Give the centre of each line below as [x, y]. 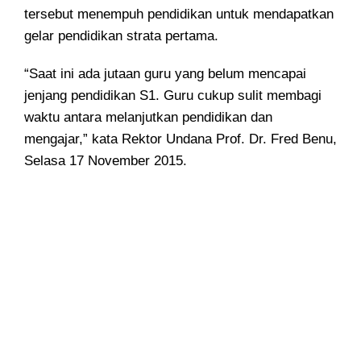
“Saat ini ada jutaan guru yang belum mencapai [165, 74]
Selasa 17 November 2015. [106, 161]
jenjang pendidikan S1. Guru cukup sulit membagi [173, 96]
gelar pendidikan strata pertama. [121, 36]
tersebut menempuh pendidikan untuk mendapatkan [179, 15]
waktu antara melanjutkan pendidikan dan [148, 118]
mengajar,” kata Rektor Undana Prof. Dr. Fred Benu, [180, 139]
